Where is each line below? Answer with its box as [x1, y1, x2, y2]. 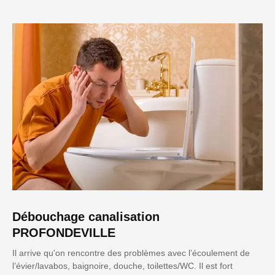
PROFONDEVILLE [12, 225, 115, 239]
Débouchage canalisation [12, 209, 160, 223]
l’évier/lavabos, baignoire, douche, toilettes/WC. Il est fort [12, 260, 233, 271]
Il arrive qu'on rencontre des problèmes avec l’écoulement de [12, 247, 250, 258]
